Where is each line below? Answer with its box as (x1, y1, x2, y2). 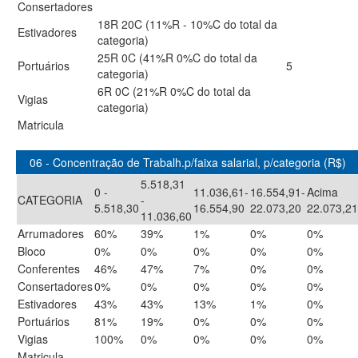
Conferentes (18, 261, 80, 276)
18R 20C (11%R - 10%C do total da (97, 16, 277, 32)
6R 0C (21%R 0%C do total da (97, 83, 251, 99)
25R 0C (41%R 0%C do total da (97, 50, 257, 66)
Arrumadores (18, 225, 84, 241)
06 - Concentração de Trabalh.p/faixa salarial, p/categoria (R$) (30, 154, 346, 170)
